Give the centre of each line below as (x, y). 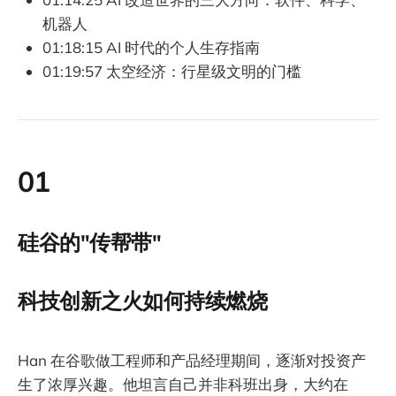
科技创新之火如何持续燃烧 (143, 300)
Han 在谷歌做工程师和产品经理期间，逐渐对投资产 (192, 361)
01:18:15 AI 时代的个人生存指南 (151, 48)
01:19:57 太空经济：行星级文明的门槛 (172, 72)
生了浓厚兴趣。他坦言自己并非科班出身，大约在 (183, 385)
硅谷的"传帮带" (90, 243)
